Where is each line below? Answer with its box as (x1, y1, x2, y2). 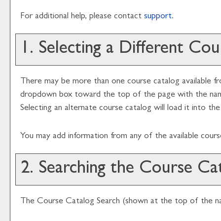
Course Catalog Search (37, 197, 120, 206)
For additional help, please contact (20, 12, 144, 21)
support (144, 12, 172, 21)
